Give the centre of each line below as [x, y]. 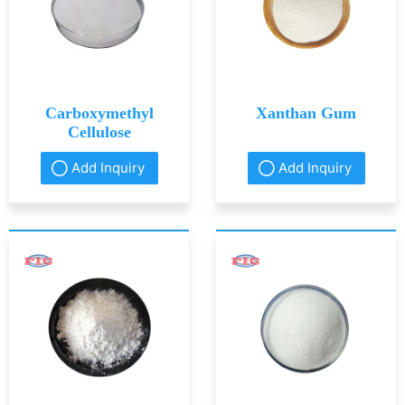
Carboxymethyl [99, 113]
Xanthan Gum [306, 113]
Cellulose [99, 132]
